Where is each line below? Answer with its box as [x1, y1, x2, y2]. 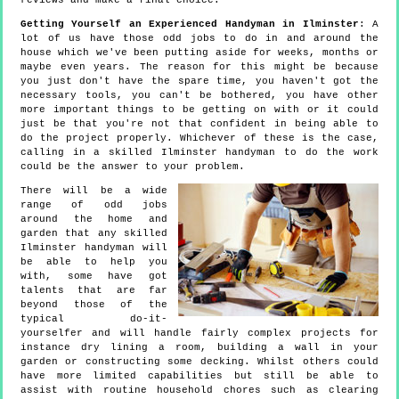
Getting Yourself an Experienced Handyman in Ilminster [20, 19, 359, 30]
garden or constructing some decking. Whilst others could [20, 356, 379, 368]
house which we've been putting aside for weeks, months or [20, 47, 379, 59]
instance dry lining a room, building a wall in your [20, 342, 379, 354]
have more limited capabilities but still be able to [20, 370, 379, 382]
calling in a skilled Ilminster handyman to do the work [20, 147, 379, 159]
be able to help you [20, 256, 167, 268]
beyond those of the [20, 299, 167, 311]
